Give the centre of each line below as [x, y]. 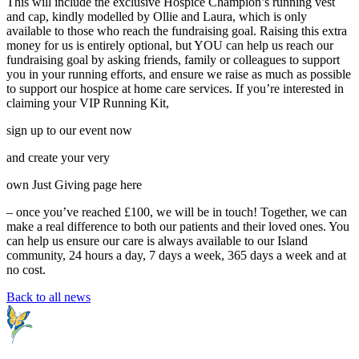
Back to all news [48, 297]
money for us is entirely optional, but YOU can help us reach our [170, 46]
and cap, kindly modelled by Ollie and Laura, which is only [157, 17]
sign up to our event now [69, 131]
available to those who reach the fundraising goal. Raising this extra [177, 31]
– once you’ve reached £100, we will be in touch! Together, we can [177, 212]
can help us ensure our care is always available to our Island [157, 241]
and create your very [58, 158]
